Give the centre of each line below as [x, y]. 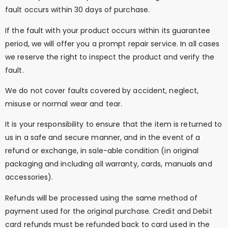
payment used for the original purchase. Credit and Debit [109, 211]
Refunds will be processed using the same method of [102, 198]
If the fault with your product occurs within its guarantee [108, 30]
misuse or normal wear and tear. [65, 104]
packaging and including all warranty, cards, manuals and [109, 164]
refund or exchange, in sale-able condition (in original [102, 151]
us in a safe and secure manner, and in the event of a [103, 138]
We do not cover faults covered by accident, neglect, [102, 90]
